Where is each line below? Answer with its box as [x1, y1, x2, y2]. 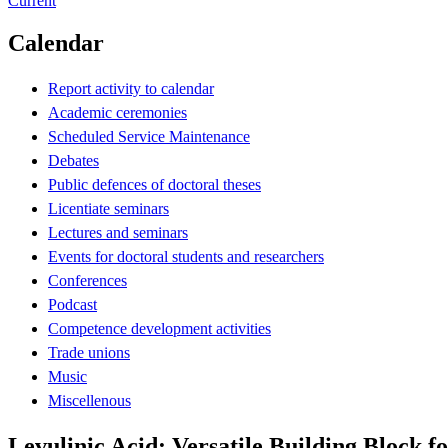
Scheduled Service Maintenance [48, 127, 250, 145]
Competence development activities [48, 319, 271, 337]
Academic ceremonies [48, 103, 187, 121]
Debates [48, 151, 99, 169]
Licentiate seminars [48, 199, 169, 217]
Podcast [48, 295, 97, 313]
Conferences [48, 271, 127, 289]
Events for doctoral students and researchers [48, 247, 324, 265]
